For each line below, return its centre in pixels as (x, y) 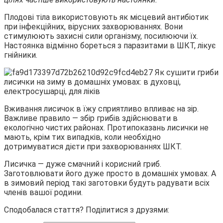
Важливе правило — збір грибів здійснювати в (91, 118)
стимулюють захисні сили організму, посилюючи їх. (101, 36)
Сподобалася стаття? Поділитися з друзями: (87, 210)
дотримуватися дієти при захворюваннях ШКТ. (93, 146)
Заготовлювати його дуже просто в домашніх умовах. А (110, 173)
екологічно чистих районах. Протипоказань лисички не (106, 127)
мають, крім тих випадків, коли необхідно (82, 137)
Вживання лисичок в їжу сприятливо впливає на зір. (101, 109)
